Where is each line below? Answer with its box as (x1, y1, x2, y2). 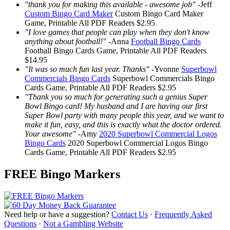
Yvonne (154, 64, 179, 73)
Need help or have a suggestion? (4, 209, 111, 219)
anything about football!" (25, 36, 106, 46)
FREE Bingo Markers (4, 167, 120, 181)
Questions (4, 219, 36, 228)
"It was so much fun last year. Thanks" (25, 64, 149, 73)
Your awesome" (25, 129, 76, 138)
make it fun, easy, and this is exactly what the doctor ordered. (25, 120, 222, 129)
